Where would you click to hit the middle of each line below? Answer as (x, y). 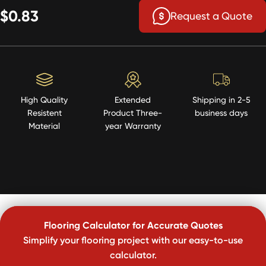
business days (221, 112)
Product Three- (133, 112)
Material (45, 125)
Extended (133, 99)
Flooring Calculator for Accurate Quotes (133, 225)
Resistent (44, 112)
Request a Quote (211, 16)
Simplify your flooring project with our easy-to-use (133, 240)
